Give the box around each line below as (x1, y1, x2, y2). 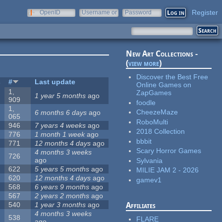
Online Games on (136, 81, 192, 89)
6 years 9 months (35, 183, 90, 191)
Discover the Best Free (136, 73, 209, 81)
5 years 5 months (35, 165, 90, 173)
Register (192, 8, 218, 16)
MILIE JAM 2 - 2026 (136, 166, 199, 174)
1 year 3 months (35, 201, 86, 209)
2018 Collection (136, 127, 185, 136)
